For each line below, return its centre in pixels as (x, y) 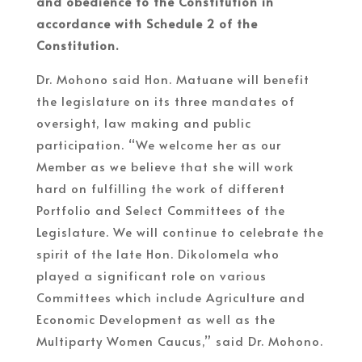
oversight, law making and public (143, 122)
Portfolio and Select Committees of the (160, 209)
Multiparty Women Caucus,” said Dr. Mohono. (179, 340)
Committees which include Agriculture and (170, 297)
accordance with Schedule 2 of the (147, 23)
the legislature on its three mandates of (165, 100)
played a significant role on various (151, 275)
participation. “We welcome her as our (158, 144)
